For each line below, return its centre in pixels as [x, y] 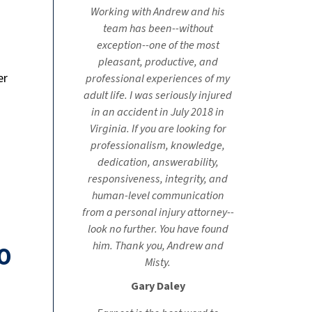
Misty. [158, 262]
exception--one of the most [158, 45]
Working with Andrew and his [158, 11]
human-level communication [158, 195]
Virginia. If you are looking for [158, 128]
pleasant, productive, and [158, 61]
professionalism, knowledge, [158, 145]
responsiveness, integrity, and [158, 178]
